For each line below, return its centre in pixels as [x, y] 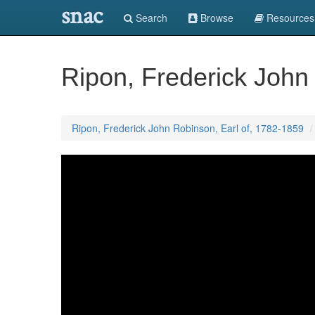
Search [150, 18]
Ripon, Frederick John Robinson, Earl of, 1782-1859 [188, 128]
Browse [216, 18]
